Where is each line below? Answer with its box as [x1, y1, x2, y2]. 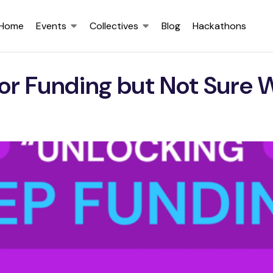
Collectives [90, 19, 138, 32]
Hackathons [193, 19, 246, 32]
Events [36, 19, 66, 32]
